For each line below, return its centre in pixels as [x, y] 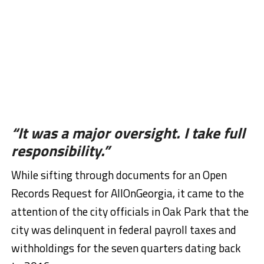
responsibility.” [60, 151]
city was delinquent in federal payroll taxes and [123, 230]
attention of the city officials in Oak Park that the [130, 212]
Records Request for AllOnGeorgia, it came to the [127, 193]
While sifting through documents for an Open [119, 175]
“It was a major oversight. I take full [128, 133]
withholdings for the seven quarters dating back [126, 248]
